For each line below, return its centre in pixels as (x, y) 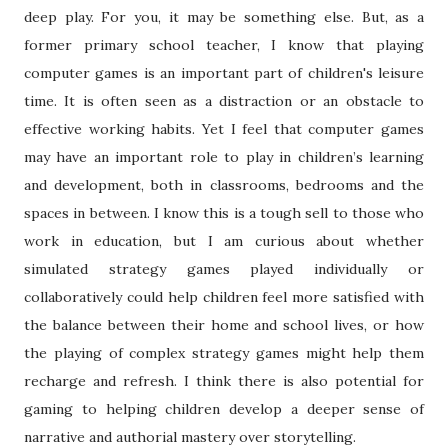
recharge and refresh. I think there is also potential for (224, 381)
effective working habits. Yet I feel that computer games (224, 129)
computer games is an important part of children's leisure (224, 73)
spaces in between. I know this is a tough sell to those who (224, 213)
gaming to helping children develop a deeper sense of (224, 409)
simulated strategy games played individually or (224, 269)
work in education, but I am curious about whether (224, 241)
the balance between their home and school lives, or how (224, 325)
